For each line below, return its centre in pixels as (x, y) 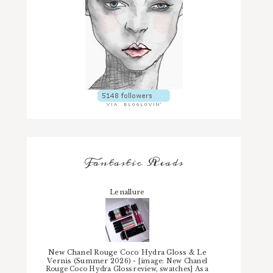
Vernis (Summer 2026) (90, 261)
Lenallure (127, 192)
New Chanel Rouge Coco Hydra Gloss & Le (127, 253)
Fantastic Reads (134, 162)
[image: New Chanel (173, 261)
